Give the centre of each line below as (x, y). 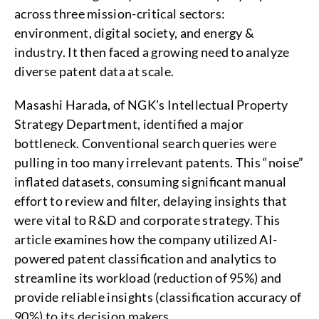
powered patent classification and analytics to (146, 258)
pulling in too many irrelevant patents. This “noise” (159, 162)
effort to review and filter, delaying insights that (151, 201)
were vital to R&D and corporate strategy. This (147, 220)
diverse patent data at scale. (95, 71)
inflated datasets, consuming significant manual (151, 182)
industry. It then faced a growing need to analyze (152, 52)
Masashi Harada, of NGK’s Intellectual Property (151, 105)
